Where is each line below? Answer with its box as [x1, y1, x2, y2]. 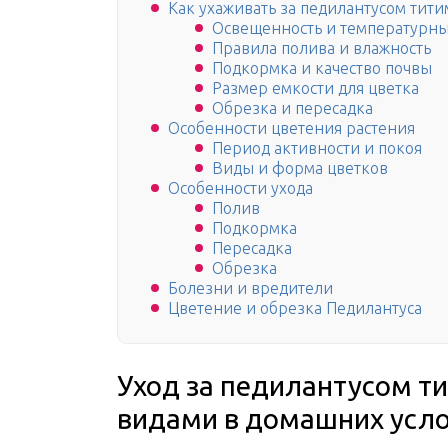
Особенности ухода [168, 179, 313, 198]
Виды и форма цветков [212, 159, 388, 178]
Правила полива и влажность [212, 39, 431, 58]
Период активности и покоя [212, 139, 422, 158]
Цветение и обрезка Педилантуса [168, 299, 422, 318]
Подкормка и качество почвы [212, 59, 432, 78]
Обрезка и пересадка [212, 99, 373, 118]
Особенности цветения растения [168, 119, 415, 138]
